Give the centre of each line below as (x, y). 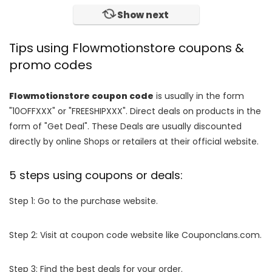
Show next (143, 15)
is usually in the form (199, 96)
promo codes (51, 65)
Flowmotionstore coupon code (81, 96)
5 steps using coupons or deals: (96, 175)
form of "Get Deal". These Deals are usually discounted (125, 126)
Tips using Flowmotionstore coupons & (127, 48)
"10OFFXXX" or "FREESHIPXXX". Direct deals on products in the (135, 111)
